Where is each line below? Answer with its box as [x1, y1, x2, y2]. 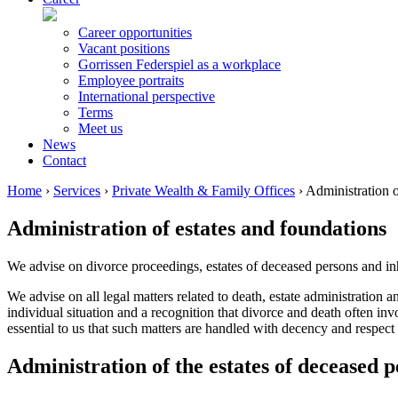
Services [53, 183, 100, 198]
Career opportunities [78, 25, 192, 40]
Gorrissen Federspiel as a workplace [78, 57, 281, 72]
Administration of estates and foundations [7, 216, 386, 240]
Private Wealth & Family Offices [112, 183, 295, 198]
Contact [43, 153, 86, 168]
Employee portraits [78, 73, 184, 88]
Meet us [78, 121, 123, 136]
